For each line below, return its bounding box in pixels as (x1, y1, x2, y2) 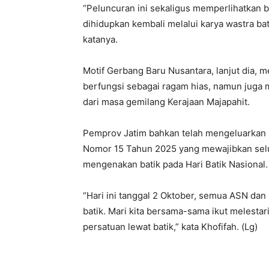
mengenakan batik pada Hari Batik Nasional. (83, 159, 268, 171)
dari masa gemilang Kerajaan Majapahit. (83, 96, 250, 108)
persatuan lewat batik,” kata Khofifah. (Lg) (83, 221, 258, 233)
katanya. (83, 34, 118, 46)
